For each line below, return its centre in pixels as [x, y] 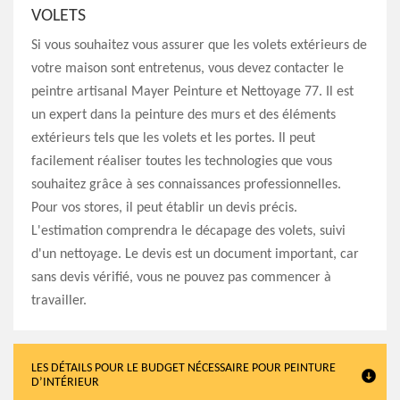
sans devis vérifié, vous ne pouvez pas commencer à [181, 278]
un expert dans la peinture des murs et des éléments [183, 115]
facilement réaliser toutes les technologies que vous [182, 162]
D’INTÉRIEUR [65, 383]
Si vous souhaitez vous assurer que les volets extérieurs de [199, 46]
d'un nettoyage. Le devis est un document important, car [195, 254]
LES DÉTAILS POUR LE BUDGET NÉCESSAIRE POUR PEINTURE [183, 368]
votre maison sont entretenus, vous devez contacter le [187, 69]
